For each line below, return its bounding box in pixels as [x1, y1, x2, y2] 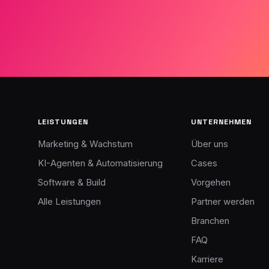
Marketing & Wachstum [37, 139, 133, 150]
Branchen [191, 216, 230, 226]
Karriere [191, 254, 224, 265]
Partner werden [191, 196, 255, 207]
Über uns [191, 139, 229, 150]
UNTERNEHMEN [191, 117, 252, 127]
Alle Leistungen [37, 196, 101, 207]
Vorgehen [191, 177, 231, 188]
